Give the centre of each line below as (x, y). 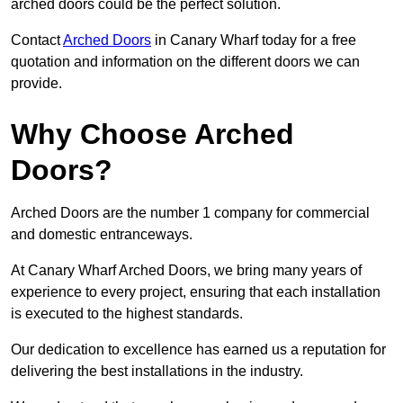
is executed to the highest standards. (127, 314)
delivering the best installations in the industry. (157, 372)
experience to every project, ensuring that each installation (196, 292)
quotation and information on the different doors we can (185, 62)
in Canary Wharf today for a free (254, 40)
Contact (37, 40)
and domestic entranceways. (102, 235)
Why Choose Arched (152, 134)
